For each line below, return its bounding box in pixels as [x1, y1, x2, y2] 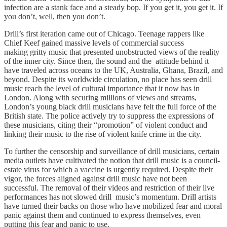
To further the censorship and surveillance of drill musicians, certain [4, 146, 219, 156]
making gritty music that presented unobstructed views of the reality [4, 47, 219, 56]
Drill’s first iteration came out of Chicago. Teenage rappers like [4, 29, 204, 38]
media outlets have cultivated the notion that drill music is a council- [4, 156, 220, 165]
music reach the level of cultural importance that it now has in [4, 84, 200, 93]
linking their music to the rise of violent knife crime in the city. [4, 129, 206, 138]
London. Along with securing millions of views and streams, [4, 93, 197, 102]
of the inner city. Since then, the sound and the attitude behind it [4, 56, 209, 65]
